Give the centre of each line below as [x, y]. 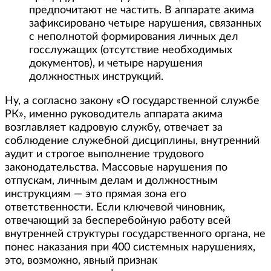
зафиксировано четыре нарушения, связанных [145, 23]
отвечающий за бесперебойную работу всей [118, 220]
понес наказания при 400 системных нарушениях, [130, 247]
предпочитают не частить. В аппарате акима [142, 10]
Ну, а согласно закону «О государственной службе [132, 101]
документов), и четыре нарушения [116, 63]
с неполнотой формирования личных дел [134, 37]
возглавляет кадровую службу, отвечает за [114, 127]
